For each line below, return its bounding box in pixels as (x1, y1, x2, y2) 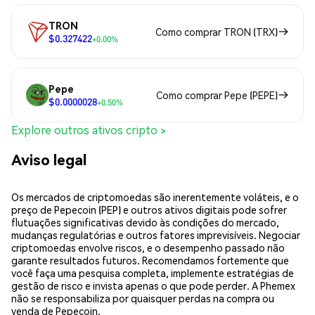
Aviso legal (11, 149, 86, 169)
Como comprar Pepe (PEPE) (156, 89, 278, 102)
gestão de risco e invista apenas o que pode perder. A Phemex (11, 278, 295, 292)
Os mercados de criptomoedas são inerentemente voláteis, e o (11, 190, 299, 203)
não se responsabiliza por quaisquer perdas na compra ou (11, 291, 274, 304)
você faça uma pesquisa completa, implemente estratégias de (11, 266, 294, 279)
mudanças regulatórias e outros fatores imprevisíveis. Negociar (11, 228, 300, 241)
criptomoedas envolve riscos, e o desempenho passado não (11, 240, 285, 254)
